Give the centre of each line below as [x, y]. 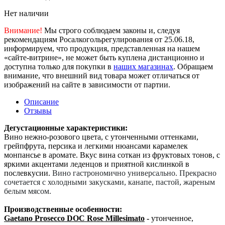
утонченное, [171, 218]
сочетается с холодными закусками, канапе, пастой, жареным [109, 182]
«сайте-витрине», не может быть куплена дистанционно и [104, 57]
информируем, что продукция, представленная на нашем [102, 48]
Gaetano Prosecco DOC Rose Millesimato [74, 218]
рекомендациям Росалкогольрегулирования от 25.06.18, [99, 39]
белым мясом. [28, 191]
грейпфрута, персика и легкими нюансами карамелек [96, 146]
